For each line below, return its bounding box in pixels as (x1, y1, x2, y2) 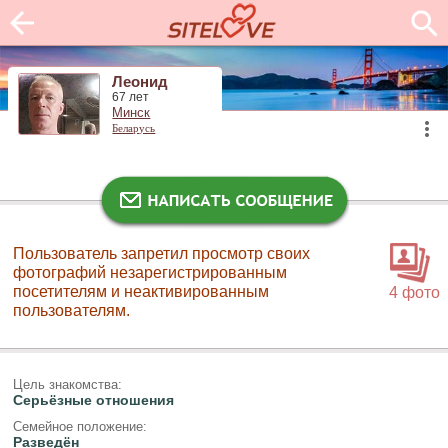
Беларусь (112, 122, 156, 135)
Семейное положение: (12, 419, 147, 435)
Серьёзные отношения (12, 391, 174, 408)
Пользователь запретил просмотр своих (13, 244, 310, 262)
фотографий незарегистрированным (13, 263, 287, 281)
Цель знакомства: (12, 376, 122, 392)
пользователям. (13, 301, 130, 319)
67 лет (112, 91, 150, 104)
